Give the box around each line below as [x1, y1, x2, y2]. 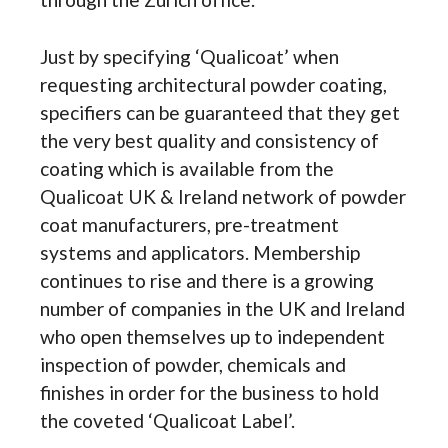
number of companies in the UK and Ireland [40, 296, 405, 320]
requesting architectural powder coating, [40, 72, 387, 96]
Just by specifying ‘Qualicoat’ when [40, 44, 339, 68]
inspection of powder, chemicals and [40, 352, 346, 376]
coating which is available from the [40, 156, 334, 180]
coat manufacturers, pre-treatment [40, 212, 339, 236]
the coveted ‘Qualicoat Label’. [40, 408, 295, 432]
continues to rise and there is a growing [40, 268, 374, 292]
